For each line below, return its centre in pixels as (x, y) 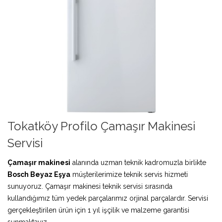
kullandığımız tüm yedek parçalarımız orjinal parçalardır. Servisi (108, 198)
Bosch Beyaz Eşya (39, 174)
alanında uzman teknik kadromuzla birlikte (138, 162)
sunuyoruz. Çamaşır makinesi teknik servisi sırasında (90, 186)
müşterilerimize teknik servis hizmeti (129, 174)
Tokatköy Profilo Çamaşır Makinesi (101, 126)
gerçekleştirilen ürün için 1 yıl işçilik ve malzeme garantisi (98, 210)
